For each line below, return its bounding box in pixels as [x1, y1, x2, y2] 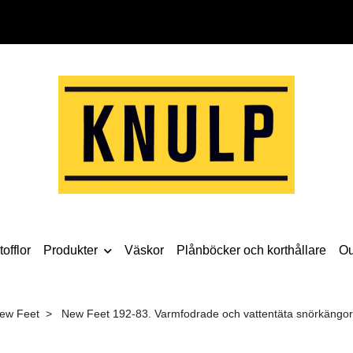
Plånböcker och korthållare [176, 243, 326, 257]
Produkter [43, 243, 98, 257]
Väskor [124, 243, 164, 257]
